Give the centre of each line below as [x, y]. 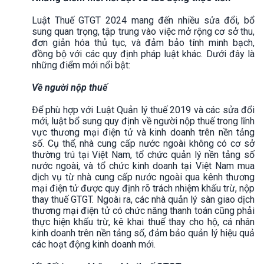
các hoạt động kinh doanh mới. [94, 244]
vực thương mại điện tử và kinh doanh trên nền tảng [143, 132]
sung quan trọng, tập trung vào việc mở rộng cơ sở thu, [143, 31]
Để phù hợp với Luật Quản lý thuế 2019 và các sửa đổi [143, 110]
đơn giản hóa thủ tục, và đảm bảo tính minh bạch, [143, 42]
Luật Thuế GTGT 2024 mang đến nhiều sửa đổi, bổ [143, 20]
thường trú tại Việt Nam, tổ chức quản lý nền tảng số [143, 154]
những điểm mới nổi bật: [81, 65]
